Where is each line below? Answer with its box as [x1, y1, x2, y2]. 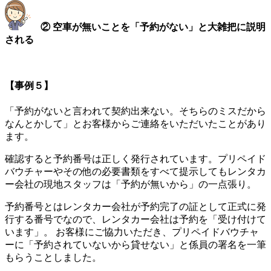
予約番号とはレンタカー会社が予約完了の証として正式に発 [5, 201, 266, 212]
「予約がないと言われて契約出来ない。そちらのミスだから [5, 106, 266, 117]
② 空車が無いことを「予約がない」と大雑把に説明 [41, 21, 266, 32]
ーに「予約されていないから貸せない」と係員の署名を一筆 [5, 240, 266, 250]
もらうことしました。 [5, 252, 102, 263]
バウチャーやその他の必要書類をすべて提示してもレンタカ [5, 166, 266, 177]
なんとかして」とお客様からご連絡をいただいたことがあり [5, 119, 266, 129]
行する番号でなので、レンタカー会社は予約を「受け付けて [5, 214, 266, 225]
